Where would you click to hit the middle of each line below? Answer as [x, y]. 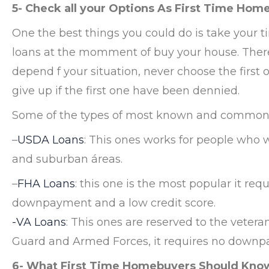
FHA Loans [46, 183]
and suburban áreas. [67, 159]
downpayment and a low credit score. [114, 203]
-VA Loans [39, 222]
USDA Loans [51, 140]
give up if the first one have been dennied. [126, 90]
